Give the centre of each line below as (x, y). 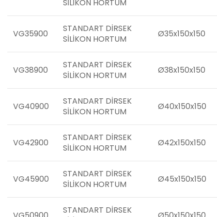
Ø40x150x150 (182, 106)
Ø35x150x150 (182, 34)
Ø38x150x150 (182, 70)
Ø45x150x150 (182, 179)
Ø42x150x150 (182, 143)
